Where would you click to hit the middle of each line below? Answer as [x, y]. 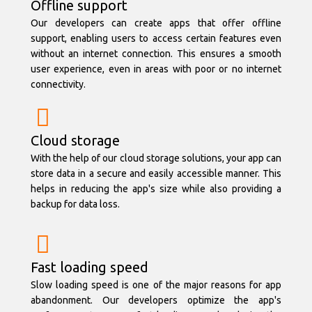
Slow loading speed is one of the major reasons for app [156, 285]
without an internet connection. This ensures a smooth [156, 54]
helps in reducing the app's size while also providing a [156, 189]
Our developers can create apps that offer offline [156, 23]
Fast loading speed [89, 267]
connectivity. [58, 85]
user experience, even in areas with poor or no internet [156, 69]
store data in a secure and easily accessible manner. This [156, 174]
